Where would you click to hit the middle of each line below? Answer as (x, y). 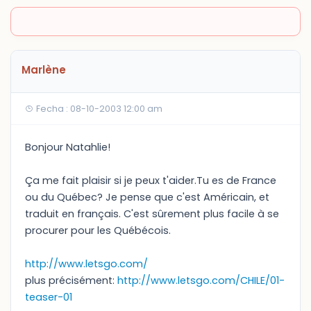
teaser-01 (49, 297)
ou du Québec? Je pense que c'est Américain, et (147, 197)
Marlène (44, 70)
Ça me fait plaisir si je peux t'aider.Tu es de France (151, 180)
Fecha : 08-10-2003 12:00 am (98, 109)
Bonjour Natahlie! (68, 147)
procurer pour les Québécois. (98, 230)
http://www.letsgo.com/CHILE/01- (201, 280)
